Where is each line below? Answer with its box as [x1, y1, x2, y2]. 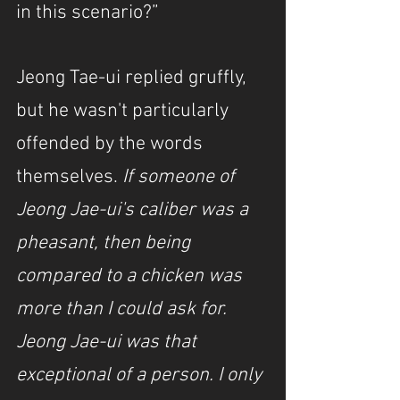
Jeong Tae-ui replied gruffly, [16, 66, 251, 90]
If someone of [122, 165, 239, 189]
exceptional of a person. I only [16, 363, 266, 387]
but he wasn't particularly [16, 99, 233, 123]
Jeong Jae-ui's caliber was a [16, 198, 253, 222]
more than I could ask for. [16, 297, 231, 321]
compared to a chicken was [16, 264, 246, 288]
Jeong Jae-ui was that [16, 330, 201, 354]
